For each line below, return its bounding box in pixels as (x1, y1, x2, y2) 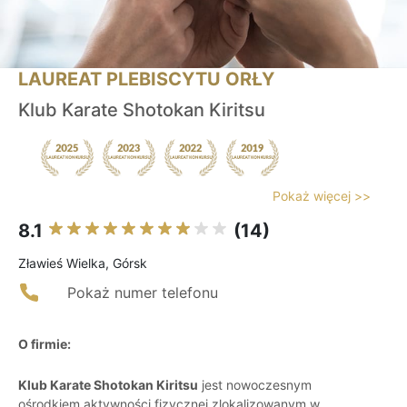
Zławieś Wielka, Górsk (18, 255, 147, 272)
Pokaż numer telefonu (67, 283, 218, 303)
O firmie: (18, 336, 71, 352)
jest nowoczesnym (198, 377, 312, 393)
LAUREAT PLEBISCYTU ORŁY (18, 68, 274, 91)
